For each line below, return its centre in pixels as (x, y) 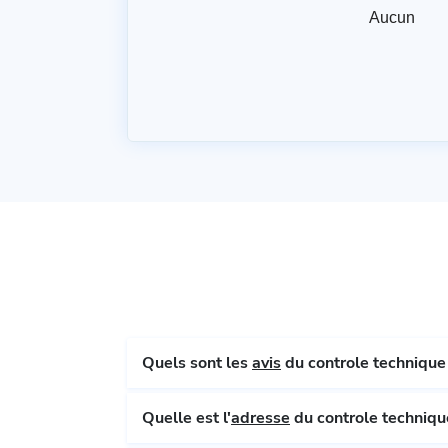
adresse (260, 418)
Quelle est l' (186, 418)
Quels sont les (197, 363)
